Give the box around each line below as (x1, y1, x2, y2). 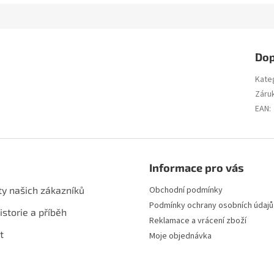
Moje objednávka (149, 230, 212, 243)
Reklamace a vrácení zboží (149, 215, 246, 228)
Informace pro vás (149, 161, 244, 175)
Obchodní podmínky (149, 184, 223, 197)
